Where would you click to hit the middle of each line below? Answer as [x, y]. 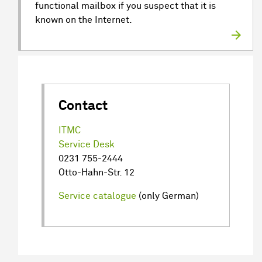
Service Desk [87, 144]
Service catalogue [97, 196]
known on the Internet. [84, 20]
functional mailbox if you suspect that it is [125, 6]
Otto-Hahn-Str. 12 [96, 173]
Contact [83, 106]
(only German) [168, 196]
